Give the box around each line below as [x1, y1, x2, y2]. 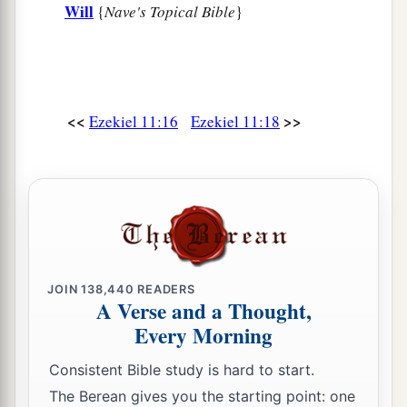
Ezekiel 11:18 [191, 111, 280, 133]
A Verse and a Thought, [95, 295, 312, 327]
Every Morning [134, 320, 273, 352]
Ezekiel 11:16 [89, 111, 178, 133]
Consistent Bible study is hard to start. [49, 360, 314, 379]
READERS [134, 282, 195, 296]
